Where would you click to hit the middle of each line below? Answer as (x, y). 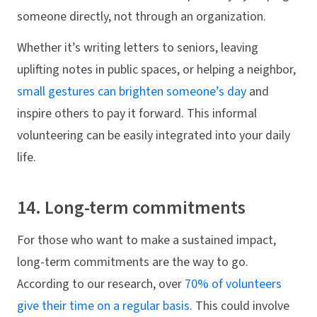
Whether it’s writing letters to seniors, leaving (138, 48)
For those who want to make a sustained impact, (146, 240)
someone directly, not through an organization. (142, 16)
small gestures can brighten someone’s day (132, 92)
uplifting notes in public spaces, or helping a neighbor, (156, 70)
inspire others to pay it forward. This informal (137, 114)
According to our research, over (101, 284)
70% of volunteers (233, 284)
